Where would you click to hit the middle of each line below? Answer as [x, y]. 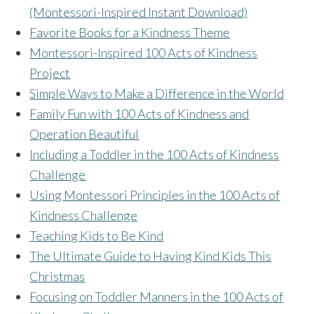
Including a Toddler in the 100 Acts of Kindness [155, 155]
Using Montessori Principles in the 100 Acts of [155, 195]
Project [50, 73]
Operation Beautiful [84, 134]
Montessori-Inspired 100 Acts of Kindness [144, 53]
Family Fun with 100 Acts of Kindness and [139, 114]
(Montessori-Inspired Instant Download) [139, 12]
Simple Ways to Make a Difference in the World [157, 94]
